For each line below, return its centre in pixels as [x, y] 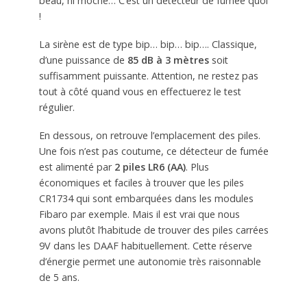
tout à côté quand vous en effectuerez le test [140, 92]
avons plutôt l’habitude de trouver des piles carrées [153, 230]
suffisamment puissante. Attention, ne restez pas [148, 76]
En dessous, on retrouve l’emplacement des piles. [149, 135]
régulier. [57, 108]
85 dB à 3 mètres [168, 60]
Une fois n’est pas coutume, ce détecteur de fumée [153, 151]
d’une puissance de [83, 60]
